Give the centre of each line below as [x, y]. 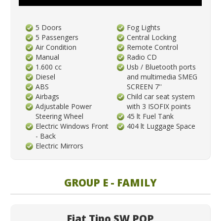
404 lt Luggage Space [161, 126]
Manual [48, 57]
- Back [46, 136]
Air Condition [56, 47]
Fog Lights [144, 28]
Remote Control [153, 47]
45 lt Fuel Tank [150, 116]
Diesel [46, 77]
